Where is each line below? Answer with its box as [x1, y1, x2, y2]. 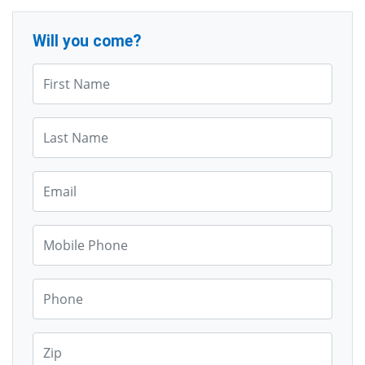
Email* [32, 171, 68, 187]
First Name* [32, 64, 98, 80]
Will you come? [33, 32, 141, 51]
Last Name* [32, 117, 96, 134]
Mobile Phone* [32, 225, 113, 241]
